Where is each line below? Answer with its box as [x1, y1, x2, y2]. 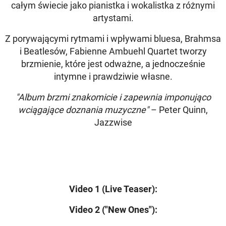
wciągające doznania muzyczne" [18, 104, 149, 116]
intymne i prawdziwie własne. [53, 71, 173, 82]
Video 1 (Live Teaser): [69, 184, 157, 195]
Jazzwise [94, 117, 132, 128]
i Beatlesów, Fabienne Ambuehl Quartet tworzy [19, 46, 207, 57]
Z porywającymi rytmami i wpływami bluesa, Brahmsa [5, 33, 221, 44]
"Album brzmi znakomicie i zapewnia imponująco [15, 92, 211, 103]
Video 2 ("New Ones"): [69, 204, 157, 215]
